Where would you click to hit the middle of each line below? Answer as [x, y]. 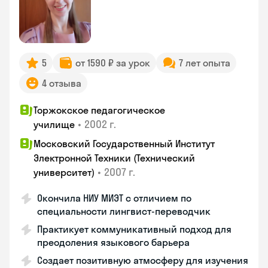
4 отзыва [62, 83]
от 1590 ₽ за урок [113, 63]
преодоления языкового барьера [113, 242]
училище [54, 124]
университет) [64, 172]
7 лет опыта [205, 63]
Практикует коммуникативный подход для [134, 229]
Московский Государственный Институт [124, 144]
